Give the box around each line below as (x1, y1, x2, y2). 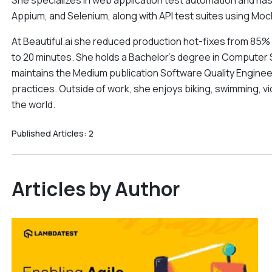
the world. (11, 98, 55, 111)
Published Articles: (11, 127, 89, 139)
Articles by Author (11, 175, 180, 202)
